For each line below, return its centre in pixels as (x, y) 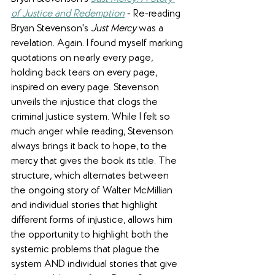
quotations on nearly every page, (83, 58)
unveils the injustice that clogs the (86, 103)
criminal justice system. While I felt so (92, 117)
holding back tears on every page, (85, 73)
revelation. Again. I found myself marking (98, 44)
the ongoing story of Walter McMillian (93, 191)
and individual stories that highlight (86, 206)
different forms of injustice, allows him (93, 220)
